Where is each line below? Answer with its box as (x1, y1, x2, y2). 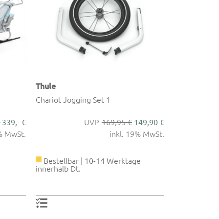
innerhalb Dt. (36, 163, 81, 174)
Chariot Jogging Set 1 (36, 94, 111, 105)
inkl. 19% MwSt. (109, 128, 164, 139)
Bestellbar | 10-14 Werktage (42, 155, 141, 166)
